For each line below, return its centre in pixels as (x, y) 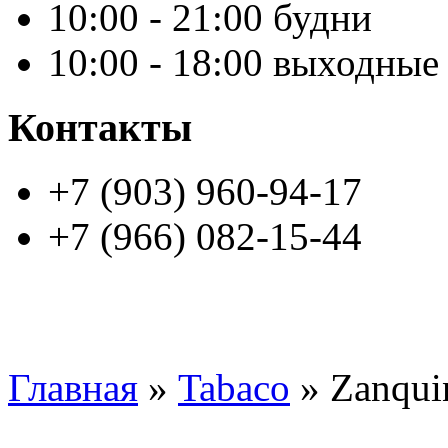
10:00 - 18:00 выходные (243, 62)
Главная (73, 388)
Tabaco (234, 388)
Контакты (100, 127)
